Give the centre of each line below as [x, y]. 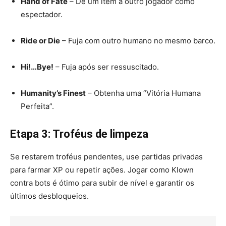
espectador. [42, 15]
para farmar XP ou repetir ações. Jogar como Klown [102, 170]
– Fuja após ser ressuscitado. [106, 67]
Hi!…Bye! [37, 67]
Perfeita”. [37, 106]
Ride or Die [40, 41]
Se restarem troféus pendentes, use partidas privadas [106, 157]
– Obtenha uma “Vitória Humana [143, 93]
